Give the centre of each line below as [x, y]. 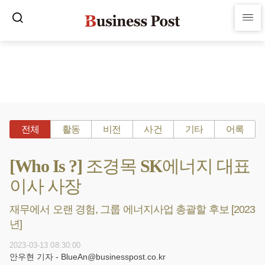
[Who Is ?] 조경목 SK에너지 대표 [130, 166]
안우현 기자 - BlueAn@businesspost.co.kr [88, 257]
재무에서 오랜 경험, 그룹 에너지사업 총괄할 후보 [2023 [132, 209]
